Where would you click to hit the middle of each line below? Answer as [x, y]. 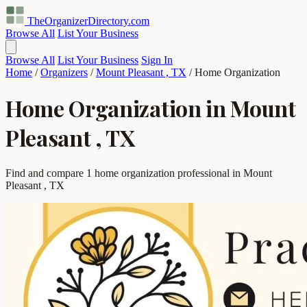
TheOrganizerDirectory [78, 21]
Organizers [64, 72]
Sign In [157, 60]
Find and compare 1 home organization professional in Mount [139, 173]
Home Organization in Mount [151, 108]
